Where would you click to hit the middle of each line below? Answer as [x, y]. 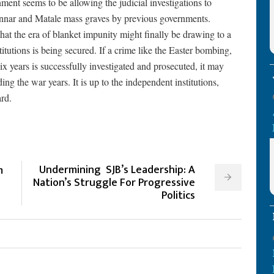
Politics [178, 196]
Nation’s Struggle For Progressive [114, 183]
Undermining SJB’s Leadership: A [117, 170]
